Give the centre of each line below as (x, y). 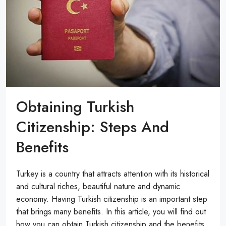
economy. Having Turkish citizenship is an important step (112, 199)
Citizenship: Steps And (93, 127)
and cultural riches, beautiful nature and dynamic (98, 187)
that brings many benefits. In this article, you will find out (111, 212)
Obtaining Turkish (75, 107)
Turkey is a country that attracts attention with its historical (113, 174)
